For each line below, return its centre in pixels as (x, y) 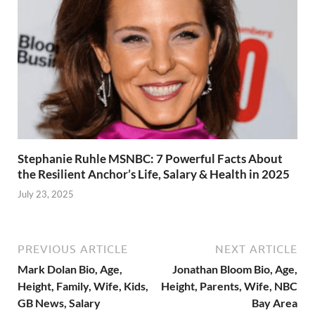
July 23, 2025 (46, 194)
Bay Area (275, 303)
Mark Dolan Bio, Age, (70, 269)
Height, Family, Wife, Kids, (83, 286)
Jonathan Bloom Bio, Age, (235, 269)
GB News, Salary (59, 303)
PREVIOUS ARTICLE (73, 249)
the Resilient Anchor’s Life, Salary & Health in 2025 (154, 174)
